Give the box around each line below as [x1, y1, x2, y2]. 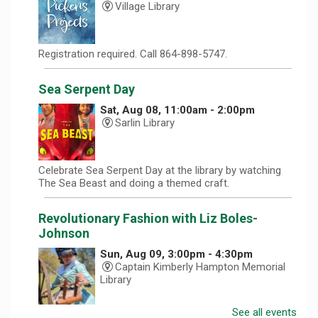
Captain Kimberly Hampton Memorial [115, 260, 286, 273]
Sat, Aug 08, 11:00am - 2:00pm [100, 103, 256, 116]
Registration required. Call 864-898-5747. [38, 47, 227, 60]
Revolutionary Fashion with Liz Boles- [38, 210, 258, 226]
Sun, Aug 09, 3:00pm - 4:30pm [100, 247, 253, 261]
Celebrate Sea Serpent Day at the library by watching [38, 163, 281, 177]
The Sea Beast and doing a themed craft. [38, 176, 229, 190]
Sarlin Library [115, 116, 175, 129]
